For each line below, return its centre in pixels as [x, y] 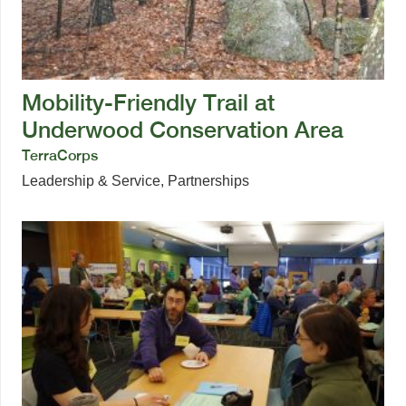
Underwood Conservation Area [183, 129]
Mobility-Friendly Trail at [148, 102]
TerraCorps [60, 155]
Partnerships [208, 180]
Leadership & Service [91, 180]
